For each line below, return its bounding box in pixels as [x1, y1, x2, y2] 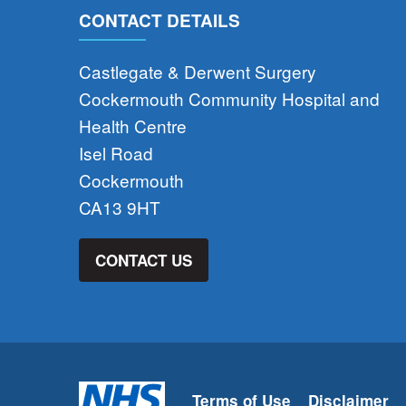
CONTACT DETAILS [79, 7, 240, 33]
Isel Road [79, 140, 153, 166]
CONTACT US [95, 248, 193, 271]
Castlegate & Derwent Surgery [79, 59, 316, 84]
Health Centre [79, 113, 187, 139]
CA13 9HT [79, 195, 160, 220]
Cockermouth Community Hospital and [79, 86, 380, 111]
